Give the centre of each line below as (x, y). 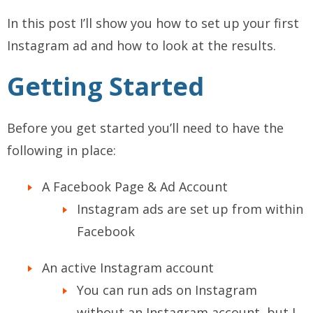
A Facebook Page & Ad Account (135, 187)
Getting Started (105, 87)
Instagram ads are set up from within (190, 209)
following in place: (61, 151)
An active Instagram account (128, 268)
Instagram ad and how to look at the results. (141, 46)
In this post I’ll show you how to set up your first (153, 23)
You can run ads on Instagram (167, 290)
